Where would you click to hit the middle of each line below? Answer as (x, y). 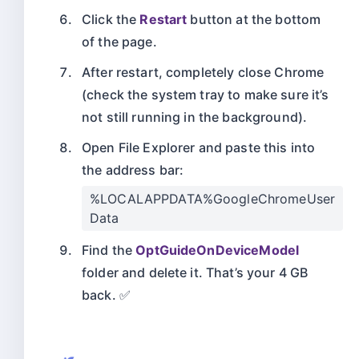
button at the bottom (254, 19)
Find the (109, 250)
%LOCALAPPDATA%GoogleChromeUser (213, 198)
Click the (111, 19)
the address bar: (133, 169)
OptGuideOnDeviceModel (218, 250)
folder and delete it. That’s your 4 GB (195, 272)
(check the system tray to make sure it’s (206, 94)
